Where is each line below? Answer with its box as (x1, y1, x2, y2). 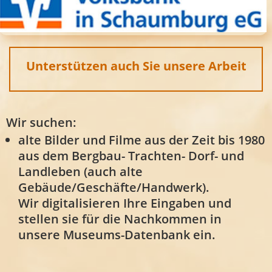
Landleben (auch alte (18, 163, 143, 180)
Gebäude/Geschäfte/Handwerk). (18, 178, 209, 195)
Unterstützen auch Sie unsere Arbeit (25, 57, 246, 74)
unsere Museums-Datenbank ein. (18, 226, 216, 243)
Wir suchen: (6, 114, 76, 131)
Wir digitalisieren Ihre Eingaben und (18, 194, 231, 211)
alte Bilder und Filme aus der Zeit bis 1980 (18, 131, 265, 148)
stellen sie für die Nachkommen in (18, 210, 222, 227)
